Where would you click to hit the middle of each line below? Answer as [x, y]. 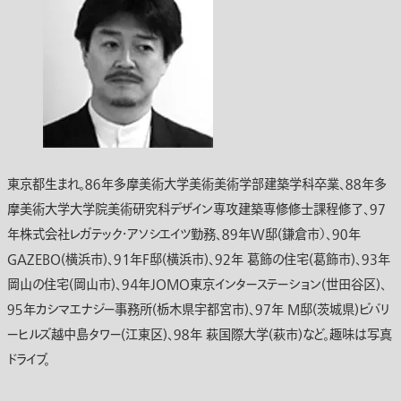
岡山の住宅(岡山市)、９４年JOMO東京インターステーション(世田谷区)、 [197, 286]
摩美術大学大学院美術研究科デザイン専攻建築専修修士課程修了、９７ [196, 210]
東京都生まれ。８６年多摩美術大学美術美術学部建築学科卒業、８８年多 [197, 185]
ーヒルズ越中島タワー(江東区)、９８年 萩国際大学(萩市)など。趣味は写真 [200, 336]
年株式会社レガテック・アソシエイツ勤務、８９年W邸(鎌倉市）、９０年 [184, 235]
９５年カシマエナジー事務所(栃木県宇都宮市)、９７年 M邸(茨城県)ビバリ [198, 311]
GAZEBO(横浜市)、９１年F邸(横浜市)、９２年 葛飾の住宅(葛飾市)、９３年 [199, 260]
